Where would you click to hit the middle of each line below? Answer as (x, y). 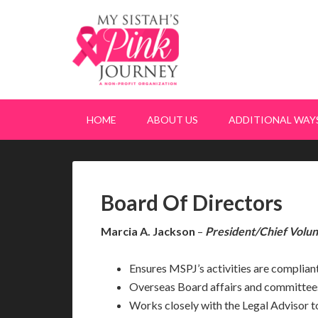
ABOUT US (172, 120)
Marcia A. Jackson (148, 231)
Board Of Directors (192, 202)
